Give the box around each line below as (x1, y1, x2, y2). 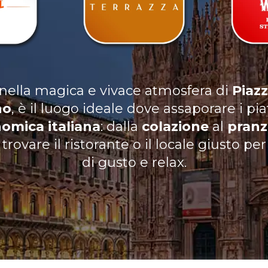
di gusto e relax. (81, 154, 187, 170)
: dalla (100, 118, 142, 135)
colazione (142, 118, 209, 135)
